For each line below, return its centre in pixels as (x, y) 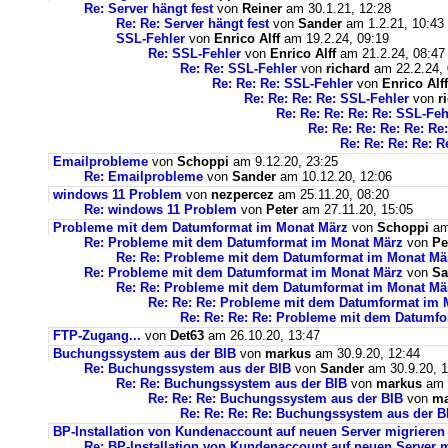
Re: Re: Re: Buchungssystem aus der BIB (277, 398)
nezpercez (242, 194)
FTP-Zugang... (97, 335)
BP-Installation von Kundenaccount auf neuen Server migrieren (249, 431)
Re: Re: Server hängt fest (192, 23)
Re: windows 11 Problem (160, 209)
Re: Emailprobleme (143, 176)
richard (348, 68)
